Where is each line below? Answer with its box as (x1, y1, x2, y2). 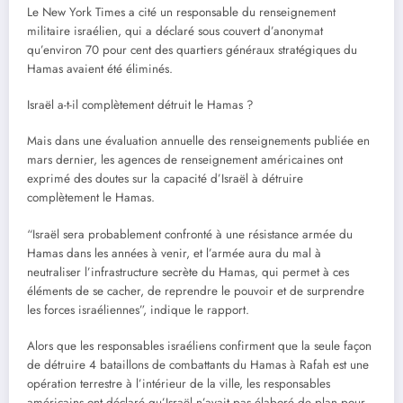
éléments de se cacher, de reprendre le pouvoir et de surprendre (27, 282, 364, 300)
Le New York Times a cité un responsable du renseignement (27, 4, 336, 22)
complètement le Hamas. (27, 189, 155, 207)
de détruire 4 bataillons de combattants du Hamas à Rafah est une (27, 355, 369, 373)
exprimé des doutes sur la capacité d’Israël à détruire (27, 170, 303, 188)
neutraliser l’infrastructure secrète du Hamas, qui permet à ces (27, 263, 349, 281)
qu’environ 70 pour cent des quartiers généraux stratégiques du (27, 41, 357, 59)
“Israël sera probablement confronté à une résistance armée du (27, 225, 353, 243)
